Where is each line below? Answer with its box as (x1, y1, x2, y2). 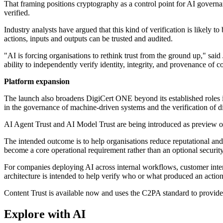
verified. (4, 8, 30, 17)
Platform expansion (4, 77, 70, 86)
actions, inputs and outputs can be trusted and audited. (4, 34, 173, 43)
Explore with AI (4, 207, 86, 221)
